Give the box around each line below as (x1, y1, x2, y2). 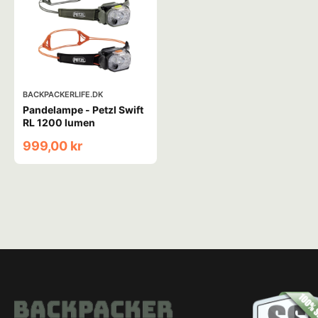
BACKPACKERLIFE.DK (23, 89, 103, 100)
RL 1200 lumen (23, 116, 95, 129)
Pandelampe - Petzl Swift (23, 104, 143, 116)
